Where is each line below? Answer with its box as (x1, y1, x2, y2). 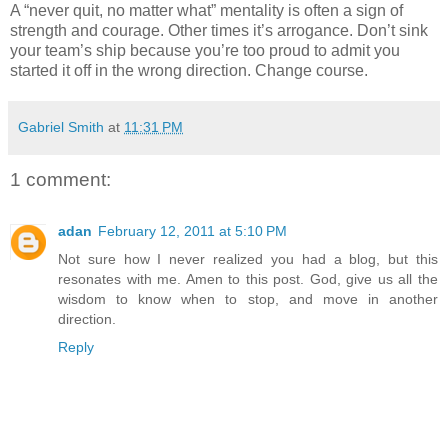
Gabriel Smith (18, 118, 104, 135)
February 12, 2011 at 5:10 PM (98, 223, 287, 240)
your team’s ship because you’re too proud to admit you (10, 41, 400, 59)
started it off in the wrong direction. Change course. (10, 61, 368, 79)
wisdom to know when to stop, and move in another (58, 291, 438, 308)
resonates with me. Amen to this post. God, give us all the (58, 271, 438, 288)
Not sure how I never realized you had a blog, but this (58, 251, 438, 268)
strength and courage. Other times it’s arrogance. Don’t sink (10, 21, 428, 39)
